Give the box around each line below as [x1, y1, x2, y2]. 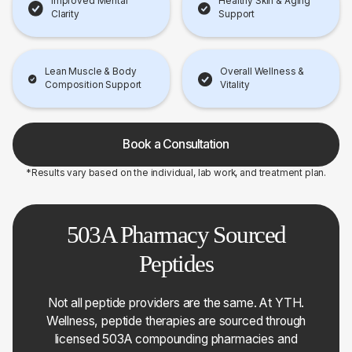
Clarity [50, 8, 79, 20]
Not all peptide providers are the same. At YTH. [47, 295, 305, 310]
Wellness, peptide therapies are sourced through [46, 313, 306, 328]
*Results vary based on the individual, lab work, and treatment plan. [25, 167, 327, 178]
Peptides [138, 249, 214, 277]
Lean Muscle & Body [45, 65, 137, 77]
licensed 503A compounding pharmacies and [54, 331, 298, 346]
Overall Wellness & [219, 65, 305, 77]
